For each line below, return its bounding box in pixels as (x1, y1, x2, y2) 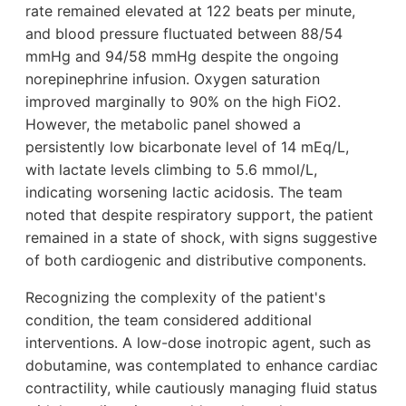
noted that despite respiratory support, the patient (25, 205, 373, 224)
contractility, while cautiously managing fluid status (25, 378, 377, 397)
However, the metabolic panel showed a (25, 114, 301, 133)
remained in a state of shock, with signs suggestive (25, 227, 377, 246)
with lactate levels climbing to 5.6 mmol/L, (25, 159, 317, 179)
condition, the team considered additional (25, 310, 312, 329)
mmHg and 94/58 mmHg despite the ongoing (25, 46, 339, 65)
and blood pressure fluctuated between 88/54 (25, 24, 343, 43)
